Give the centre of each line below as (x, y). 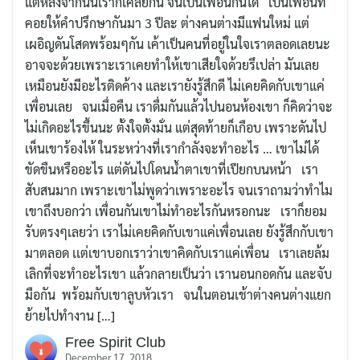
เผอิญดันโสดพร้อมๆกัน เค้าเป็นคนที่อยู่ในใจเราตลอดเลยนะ (178, 44)
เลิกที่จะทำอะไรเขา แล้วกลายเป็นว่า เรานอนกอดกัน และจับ (178, 274)
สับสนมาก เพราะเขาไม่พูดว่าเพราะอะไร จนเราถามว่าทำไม (179, 190)
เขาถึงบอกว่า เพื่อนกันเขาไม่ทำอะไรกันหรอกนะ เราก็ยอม (176, 211)
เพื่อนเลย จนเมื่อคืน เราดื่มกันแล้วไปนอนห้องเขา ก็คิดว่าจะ (179, 107)
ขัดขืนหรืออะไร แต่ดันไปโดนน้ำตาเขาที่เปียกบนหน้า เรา (172, 170)
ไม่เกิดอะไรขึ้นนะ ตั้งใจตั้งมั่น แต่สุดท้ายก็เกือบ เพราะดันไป (176, 128)
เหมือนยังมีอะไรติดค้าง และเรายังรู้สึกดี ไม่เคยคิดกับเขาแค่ (175, 86)
